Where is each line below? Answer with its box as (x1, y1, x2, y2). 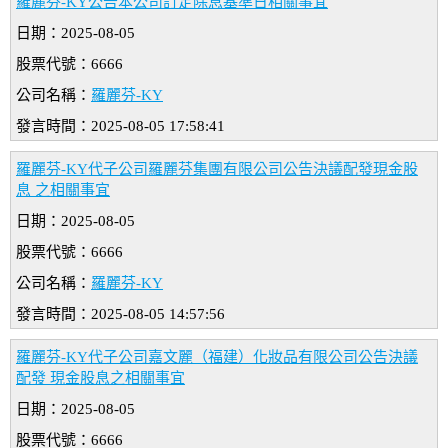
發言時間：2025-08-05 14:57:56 (16, 306, 225, 323)
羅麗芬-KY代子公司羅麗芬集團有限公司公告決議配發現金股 (16, 161, 418, 178)
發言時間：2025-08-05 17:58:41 (16, 118, 225, 135)
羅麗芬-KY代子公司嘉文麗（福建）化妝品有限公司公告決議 (16, 349, 418, 366)
